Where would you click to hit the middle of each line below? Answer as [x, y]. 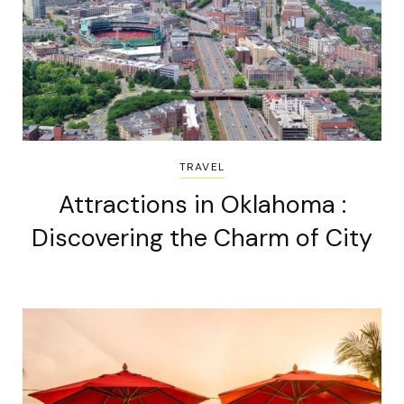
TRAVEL [202, 166]
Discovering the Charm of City [202, 237]
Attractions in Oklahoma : [202, 204]
